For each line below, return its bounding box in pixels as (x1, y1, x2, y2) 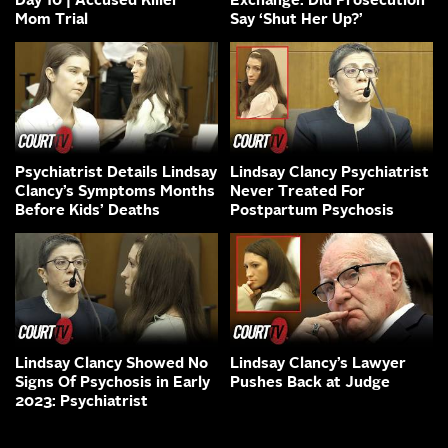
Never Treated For (230, 185, 365, 201)
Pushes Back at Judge (230, 376, 390, 392)
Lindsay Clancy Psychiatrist (230, 166, 429, 182)
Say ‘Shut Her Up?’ (230, 12, 363, 28)
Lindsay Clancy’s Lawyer (230, 357, 406, 373)
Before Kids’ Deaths (15, 204, 160, 220)
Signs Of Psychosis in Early (15, 376, 210, 392)
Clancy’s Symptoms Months (15, 185, 215, 201)
